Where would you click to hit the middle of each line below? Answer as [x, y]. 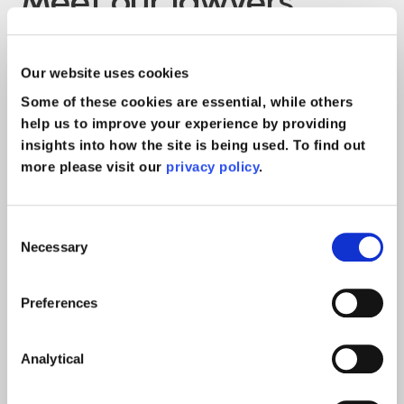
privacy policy [212, 166]
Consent [33, 228]
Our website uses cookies [105, 73]
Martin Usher [202, 334]
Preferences [60, 302]
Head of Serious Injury [202, 373]
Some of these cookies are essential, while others [187, 101]
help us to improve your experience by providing [184, 123]
